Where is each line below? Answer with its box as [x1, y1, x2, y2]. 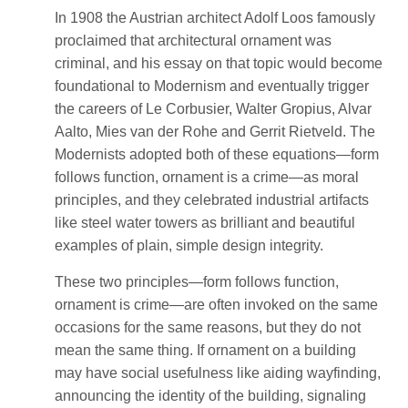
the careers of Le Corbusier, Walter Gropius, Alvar [55, 100, 372, 117]
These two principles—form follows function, [55, 273, 339, 290]
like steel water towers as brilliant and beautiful [55, 214, 355, 230]
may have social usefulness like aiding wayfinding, [55, 364, 381, 381]
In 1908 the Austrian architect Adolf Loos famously [55, 9, 375, 25]
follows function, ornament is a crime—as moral [55, 168, 359, 185]
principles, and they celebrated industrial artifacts [55, 191, 369, 208]
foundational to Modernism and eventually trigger [55, 77, 369, 94]
